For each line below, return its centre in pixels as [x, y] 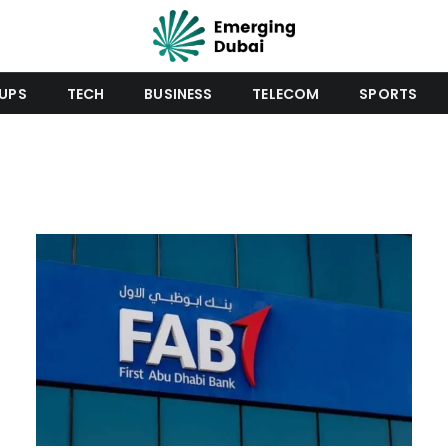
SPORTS [388, 93]
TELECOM [286, 93]
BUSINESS [178, 93]
